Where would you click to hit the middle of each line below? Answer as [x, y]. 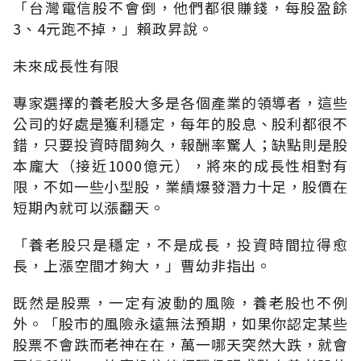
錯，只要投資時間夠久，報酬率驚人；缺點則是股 [180, 144]
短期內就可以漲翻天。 [89, 207]
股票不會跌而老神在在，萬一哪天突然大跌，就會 [180, 344]
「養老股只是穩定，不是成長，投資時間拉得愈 [180, 244]
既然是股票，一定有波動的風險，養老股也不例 [180, 302]
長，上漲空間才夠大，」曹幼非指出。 [143, 265]
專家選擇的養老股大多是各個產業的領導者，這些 [180, 102]
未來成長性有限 [66, 65]
